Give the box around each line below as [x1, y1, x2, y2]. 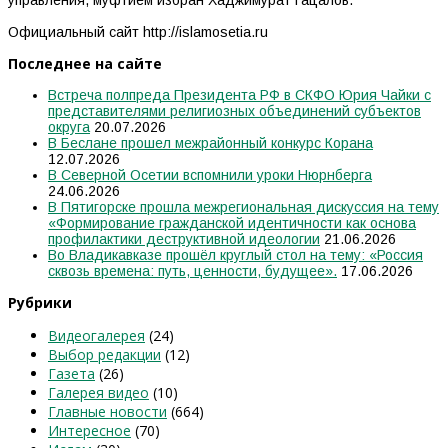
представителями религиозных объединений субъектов [48, 102, 421, 119]
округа [48, 118, 90, 135]
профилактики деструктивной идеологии [48, 230, 320, 247]
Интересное [48, 420, 131, 440]
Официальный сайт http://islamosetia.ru [8, 23, 268, 40]
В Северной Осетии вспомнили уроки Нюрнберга [48, 166, 372, 183]
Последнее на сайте [8, 53, 162, 73]
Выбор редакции [48, 344, 161, 364]
